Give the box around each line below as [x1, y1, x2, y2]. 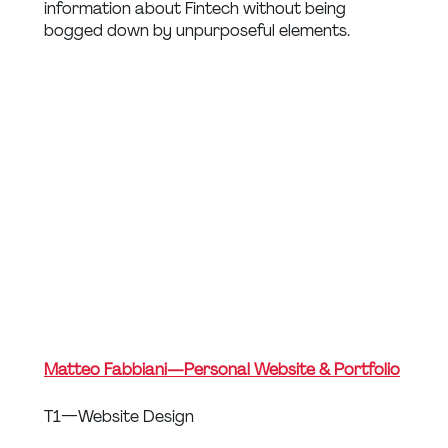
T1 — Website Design [44, 406, 194, 428]
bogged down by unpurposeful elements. [44, 20, 350, 42]
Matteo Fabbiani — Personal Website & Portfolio [44, 359, 400, 381]
